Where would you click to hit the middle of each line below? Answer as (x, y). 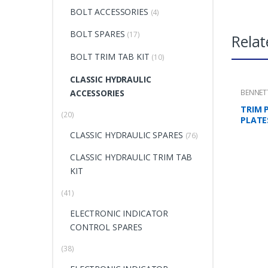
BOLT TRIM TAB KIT (109, 56)
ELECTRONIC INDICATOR (119, 213)
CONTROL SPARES (106, 227)
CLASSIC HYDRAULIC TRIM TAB (131, 157)
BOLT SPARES (97, 34)
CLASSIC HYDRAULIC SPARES (126, 135)
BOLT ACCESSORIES (109, 11)
